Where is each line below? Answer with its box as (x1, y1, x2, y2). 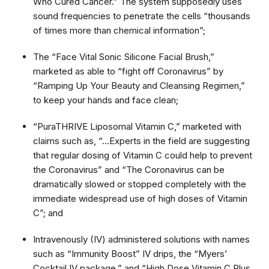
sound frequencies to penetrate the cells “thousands (33, 10, 250, 22)
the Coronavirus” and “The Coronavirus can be (33, 163, 225, 175)
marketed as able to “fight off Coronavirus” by (33, 65, 223, 77)
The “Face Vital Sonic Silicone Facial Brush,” (33, 50, 214, 62)
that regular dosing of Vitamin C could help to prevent (33, 149, 252, 161)
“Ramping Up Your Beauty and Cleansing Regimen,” (33, 79, 245, 91)
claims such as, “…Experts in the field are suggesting (33, 134, 250, 147)
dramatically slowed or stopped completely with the (33, 178, 246, 190)
